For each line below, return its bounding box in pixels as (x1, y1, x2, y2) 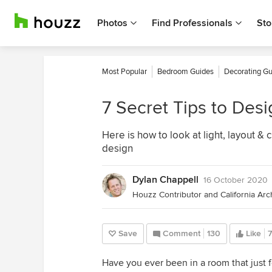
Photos (97, 17, 127, 29)
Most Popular (102, 67, 147, 76)
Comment (163, 228, 200, 239)
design (102, 142, 133, 155)
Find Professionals (152, 17, 233, 29)
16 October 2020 (203, 175, 268, 185)
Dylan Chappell (132, 174, 199, 186)
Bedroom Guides (157, 67, 214, 76)
